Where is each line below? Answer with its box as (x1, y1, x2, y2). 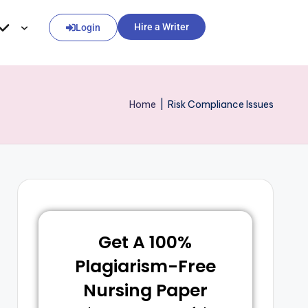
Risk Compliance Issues (168, 98, 274, 111)
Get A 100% (98, 230, 192, 254)
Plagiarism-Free (74, 254, 216, 278)
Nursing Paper (82, 278, 208, 302)
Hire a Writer (134, 21, 189, 32)
